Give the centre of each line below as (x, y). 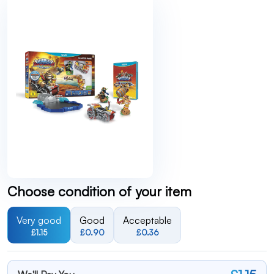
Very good (39, 220)
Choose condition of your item (99, 191)
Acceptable (147, 220)
